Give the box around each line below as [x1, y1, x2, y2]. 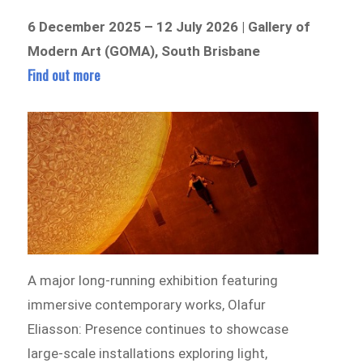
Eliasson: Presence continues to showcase [28, 321, 289, 338]
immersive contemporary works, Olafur [28, 297, 267, 314]
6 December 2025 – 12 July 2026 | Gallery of [28, 18, 311, 35]
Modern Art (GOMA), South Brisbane [28, 42, 261, 59]
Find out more [28, 64, 101, 85]
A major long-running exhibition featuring [28, 272, 279, 289]
